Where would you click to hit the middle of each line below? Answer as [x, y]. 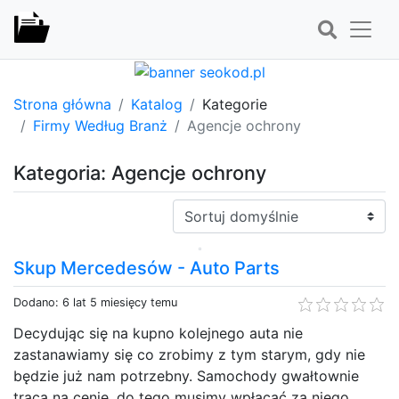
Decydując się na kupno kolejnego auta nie [158, 333]
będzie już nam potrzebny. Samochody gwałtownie [186, 375]
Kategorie [235, 104]
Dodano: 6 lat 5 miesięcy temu [95, 302]
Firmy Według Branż [100, 125]
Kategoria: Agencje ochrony [140, 172]
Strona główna [62, 104]
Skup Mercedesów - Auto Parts [147, 268]
